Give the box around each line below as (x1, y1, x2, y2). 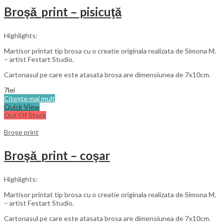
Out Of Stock (4, 111, 46, 119)
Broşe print (4, 127, 39, 136)
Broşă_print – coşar (4, 148, 110, 163)
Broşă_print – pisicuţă (4, 4, 121, 19)
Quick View (4, 102, 40, 111)
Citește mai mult (4, 94, 55, 103)
